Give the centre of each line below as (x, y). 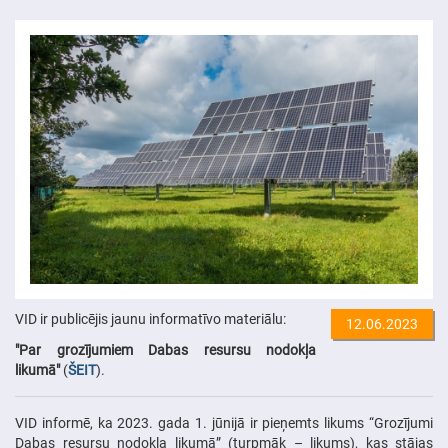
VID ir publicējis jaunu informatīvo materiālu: (150, 318)
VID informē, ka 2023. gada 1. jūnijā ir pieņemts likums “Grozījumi (224, 422)
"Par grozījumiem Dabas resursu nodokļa (165, 349)
